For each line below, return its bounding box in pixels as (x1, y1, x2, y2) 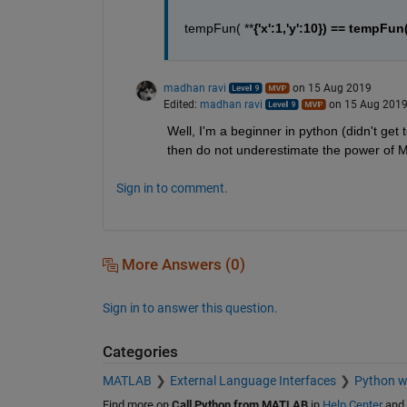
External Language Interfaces (169, 373, 336, 389)
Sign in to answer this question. (102, 300, 278, 315)
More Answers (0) (117, 255, 245, 273)
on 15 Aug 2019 (292, 81, 372, 94)
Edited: (163, 97, 200, 111)
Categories (102, 342, 178, 361)
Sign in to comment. (115, 180, 228, 195)
